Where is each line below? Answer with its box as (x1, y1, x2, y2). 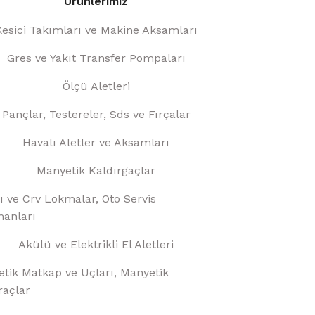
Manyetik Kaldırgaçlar (37, 164, 156, 178)
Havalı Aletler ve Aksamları (22, 136, 170, 150)
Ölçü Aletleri (62, 79, 130, 94)
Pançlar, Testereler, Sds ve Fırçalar (1, 108, 191, 122)
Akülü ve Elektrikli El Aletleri (18, 238, 174, 252)
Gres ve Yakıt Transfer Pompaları (6, 51, 186, 65)
